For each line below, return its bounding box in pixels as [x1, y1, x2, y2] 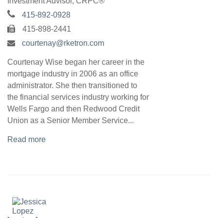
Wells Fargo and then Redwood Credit [7, 105, 140, 113]
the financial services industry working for [7, 93, 149, 102]
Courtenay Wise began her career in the [7, 58, 145, 67]
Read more [7, 135, 46, 144]
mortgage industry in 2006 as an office [7, 70, 138, 78]
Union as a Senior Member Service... [7, 116, 134, 125]
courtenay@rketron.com [22, 39, 104, 48]
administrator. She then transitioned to [7, 81, 137, 90]
